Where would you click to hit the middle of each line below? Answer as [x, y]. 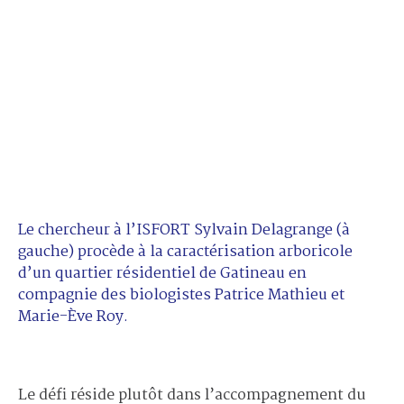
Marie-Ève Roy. [73, 317]
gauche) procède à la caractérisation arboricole [185, 252]
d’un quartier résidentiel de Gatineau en [162, 273]
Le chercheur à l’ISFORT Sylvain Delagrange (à [184, 230]
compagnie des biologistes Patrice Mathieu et [181, 295]
